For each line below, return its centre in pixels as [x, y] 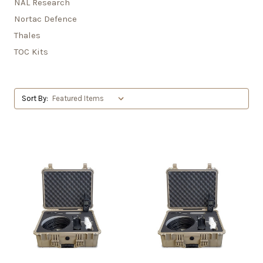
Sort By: [35, 98]
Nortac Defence [45, 19]
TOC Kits [31, 52]
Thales [27, 35]
